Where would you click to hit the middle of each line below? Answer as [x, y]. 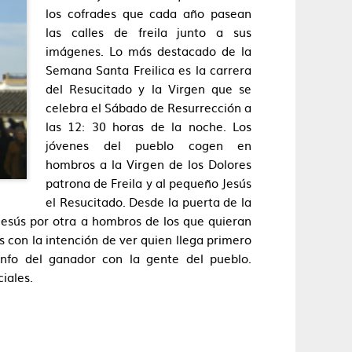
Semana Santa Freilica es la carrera [148, 70]
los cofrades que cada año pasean [148, 13]
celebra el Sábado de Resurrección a [148, 107]
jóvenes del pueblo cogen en [148, 145]
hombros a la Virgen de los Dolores [148, 164]
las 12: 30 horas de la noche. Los [148, 126]
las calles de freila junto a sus [148, 32]
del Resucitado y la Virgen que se [148, 88]
